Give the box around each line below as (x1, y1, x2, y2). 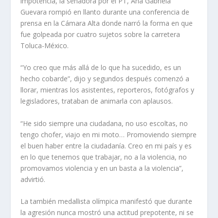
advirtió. (20, 174, 46, 184)
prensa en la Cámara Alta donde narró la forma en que (20, 18, 193, 28)
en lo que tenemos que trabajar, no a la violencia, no (20, 152, 187, 162)
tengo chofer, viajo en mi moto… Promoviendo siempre (20, 129, 197, 139)
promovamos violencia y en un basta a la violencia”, (20, 163, 184, 173)
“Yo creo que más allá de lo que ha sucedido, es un (20, 63, 182, 73)
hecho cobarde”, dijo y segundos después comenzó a (20, 74, 190, 84)
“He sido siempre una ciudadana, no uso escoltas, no (20, 118, 188, 128)
